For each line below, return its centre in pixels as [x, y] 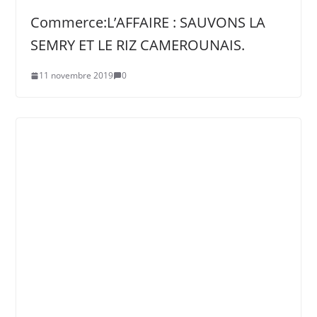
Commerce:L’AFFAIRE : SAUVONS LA [148, 23]
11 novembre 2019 [76, 76]
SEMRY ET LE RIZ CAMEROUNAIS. [137, 45]
